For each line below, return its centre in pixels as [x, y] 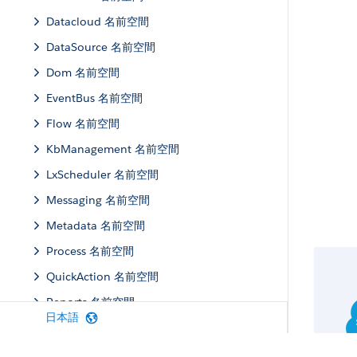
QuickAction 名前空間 [102, 277]
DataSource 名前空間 [101, 47]
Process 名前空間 [90, 251]
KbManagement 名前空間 [113, 149]
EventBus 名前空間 [94, 98]
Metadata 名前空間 [96, 226]
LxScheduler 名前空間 [102, 175]
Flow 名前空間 [83, 124]
